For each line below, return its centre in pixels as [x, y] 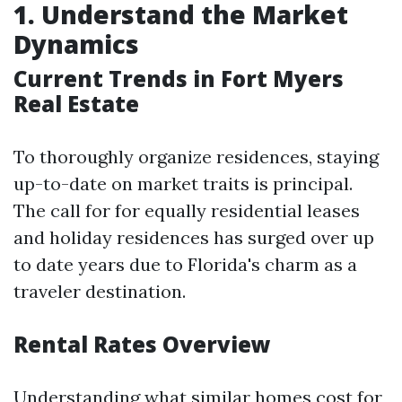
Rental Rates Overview [142, 344]
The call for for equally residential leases [187, 210]
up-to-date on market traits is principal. [183, 184]
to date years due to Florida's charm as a [185, 264]
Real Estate [76, 104]
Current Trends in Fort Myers [179, 79]
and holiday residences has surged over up [194, 237]
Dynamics [76, 44]
